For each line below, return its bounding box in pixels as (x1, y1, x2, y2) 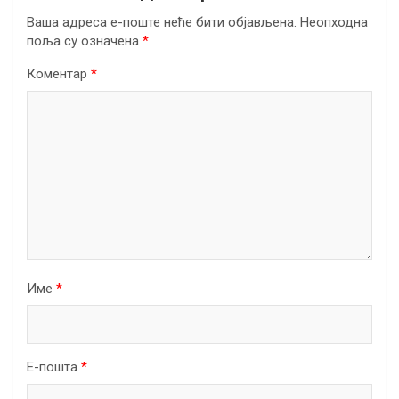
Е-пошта (27, 358, 81, 375)
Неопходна (300, 13, 368, 30)
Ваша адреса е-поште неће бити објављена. (27, 13, 297, 30)
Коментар (27, 65, 91, 82)
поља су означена (27, 32, 142, 49)
